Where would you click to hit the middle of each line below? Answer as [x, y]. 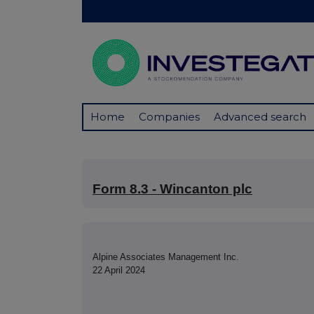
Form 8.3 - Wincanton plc [172, 189]
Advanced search [260, 117]
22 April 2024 [119, 271]
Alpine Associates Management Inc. [166, 257]
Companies [169, 117]
